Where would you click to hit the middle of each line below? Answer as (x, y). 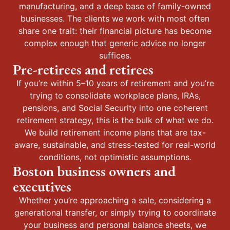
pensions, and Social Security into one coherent (115, 108)
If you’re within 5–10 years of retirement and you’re (115, 83)
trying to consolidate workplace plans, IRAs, (115, 95)
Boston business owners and (94, 171)
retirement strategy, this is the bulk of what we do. (115, 120)
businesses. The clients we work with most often (115, 18)
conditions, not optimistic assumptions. (115, 157)
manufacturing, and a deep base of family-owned (115, 6)
